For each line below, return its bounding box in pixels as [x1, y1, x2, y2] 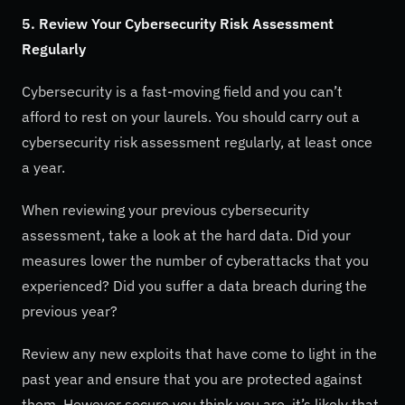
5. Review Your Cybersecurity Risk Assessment [22, 14, 334, 33]
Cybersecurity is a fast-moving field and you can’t [22, 81, 343, 100]
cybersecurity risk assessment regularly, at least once [22, 132, 372, 151]
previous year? [22, 301, 118, 320]
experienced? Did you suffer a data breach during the [22, 276, 367, 295]
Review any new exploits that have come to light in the [22, 344, 377, 363]
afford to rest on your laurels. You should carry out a [22, 107, 360, 126]
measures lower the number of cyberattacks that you [22, 250, 369, 269]
